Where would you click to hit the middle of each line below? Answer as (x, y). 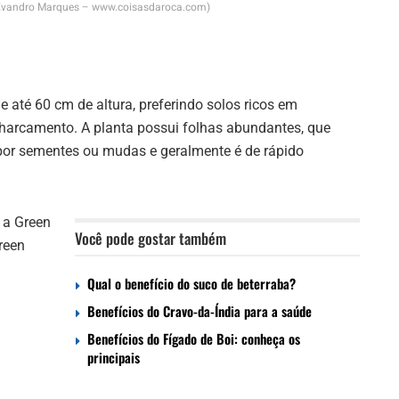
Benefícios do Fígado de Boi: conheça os (194, 338)
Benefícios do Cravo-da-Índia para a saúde (199, 310)
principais (114, 357)
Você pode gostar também (151, 238)
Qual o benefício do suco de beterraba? (191, 283)
